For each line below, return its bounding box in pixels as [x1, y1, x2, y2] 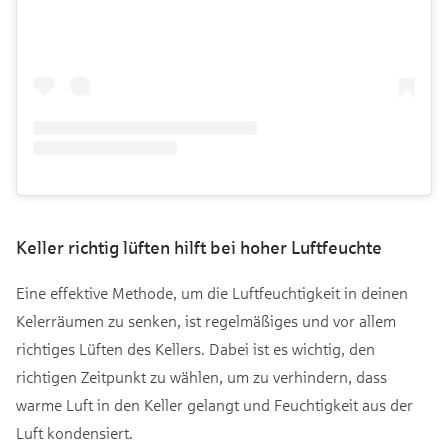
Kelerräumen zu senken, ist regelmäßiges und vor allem [16, 311, 396, 331]
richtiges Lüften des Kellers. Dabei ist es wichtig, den [16, 339, 375, 359]
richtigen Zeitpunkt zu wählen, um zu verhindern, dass [16, 367, 387, 387]
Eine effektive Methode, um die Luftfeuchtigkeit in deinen [16, 283, 408, 303]
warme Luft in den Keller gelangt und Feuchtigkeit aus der [16, 395, 413, 415]
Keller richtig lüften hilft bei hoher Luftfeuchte [16, 237, 382, 259]
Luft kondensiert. [16, 423, 136, 443]
